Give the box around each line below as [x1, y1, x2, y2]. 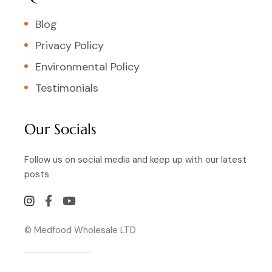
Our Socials [24, 120, 97, 139]
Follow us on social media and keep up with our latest [24, 154, 246, 166]
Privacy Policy [35, 38, 104, 53]
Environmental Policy [35, 59, 140, 75]
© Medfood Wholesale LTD [24, 224, 136, 237]
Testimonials [35, 81, 98, 96]
